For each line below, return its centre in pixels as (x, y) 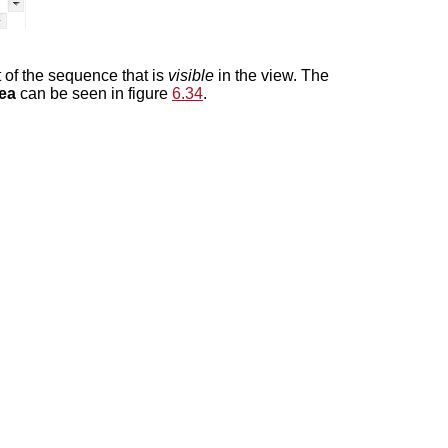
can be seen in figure (93, 93)
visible (190, 75)
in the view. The (271, 75)
